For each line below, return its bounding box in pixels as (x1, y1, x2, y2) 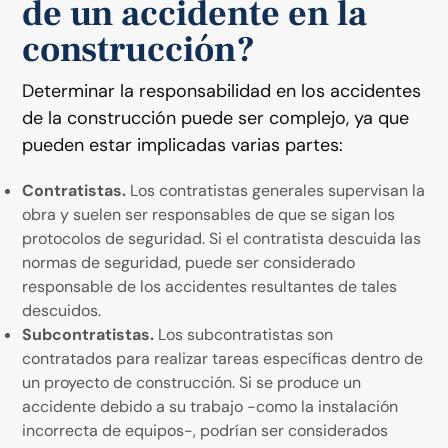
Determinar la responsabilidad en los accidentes (22, 78, 422, 103)
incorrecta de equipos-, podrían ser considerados (22, 419, 389, 441)
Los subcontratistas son (158, 323, 334, 345)
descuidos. (22, 299, 102, 321)
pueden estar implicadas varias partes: (22, 132, 344, 157)
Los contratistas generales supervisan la (130, 179, 426, 201)
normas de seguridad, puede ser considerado (22, 251, 356, 273)
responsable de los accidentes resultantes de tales (22, 275, 398, 297)
